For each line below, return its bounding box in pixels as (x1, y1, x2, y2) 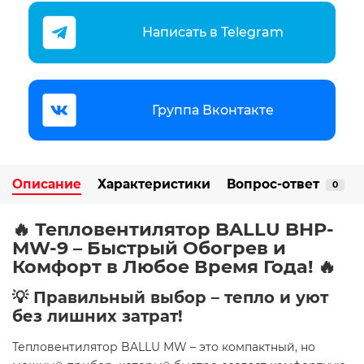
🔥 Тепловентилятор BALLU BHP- (12, 218, 334, 241)
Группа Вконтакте (151, 102, 274, 118)
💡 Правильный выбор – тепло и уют (12, 288, 328, 308)
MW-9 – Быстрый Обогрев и (12, 236, 286, 260)
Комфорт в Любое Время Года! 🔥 (12, 255, 336, 279)
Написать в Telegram (141, 24, 284, 40)
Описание (12, 176, 81, 193)
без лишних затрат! (12, 306, 183, 327)
